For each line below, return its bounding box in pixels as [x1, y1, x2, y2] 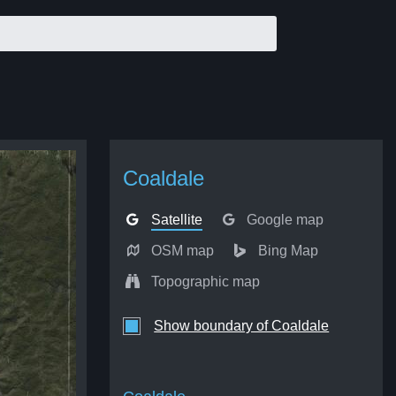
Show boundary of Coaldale [154, 318, 330, 333]
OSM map [150, 243, 214, 258]
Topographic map [150, 274, 260, 289]
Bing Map [257, 243, 318, 258]
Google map [246, 212, 324, 227]
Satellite [150, 212, 202, 227]
